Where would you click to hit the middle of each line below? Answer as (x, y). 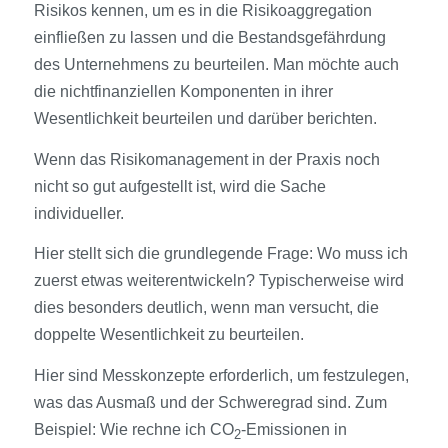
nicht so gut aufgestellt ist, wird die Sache (179, 186)
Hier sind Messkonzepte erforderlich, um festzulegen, (221, 375)
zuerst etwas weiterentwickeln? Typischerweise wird (218, 281)
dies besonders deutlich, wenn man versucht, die (206, 308)
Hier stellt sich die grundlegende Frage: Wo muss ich (220, 254)
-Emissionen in (293, 429)
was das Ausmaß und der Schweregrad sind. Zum (210, 402)
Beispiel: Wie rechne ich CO (133, 429)
